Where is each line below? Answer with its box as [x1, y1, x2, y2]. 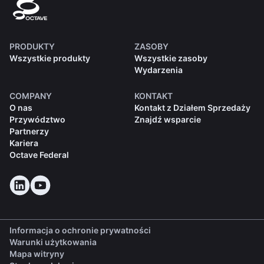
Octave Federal [9, 150, 69, 160]
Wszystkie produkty [9, 53, 90, 64]
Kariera [9, 138, 38, 148]
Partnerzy [9, 126, 49, 137]
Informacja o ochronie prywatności [9, 225, 151, 236]
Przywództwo [9, 114, 65, 125]
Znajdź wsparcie [134, 114, 201, 125]
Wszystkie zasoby [134, 53, 207, 64]
